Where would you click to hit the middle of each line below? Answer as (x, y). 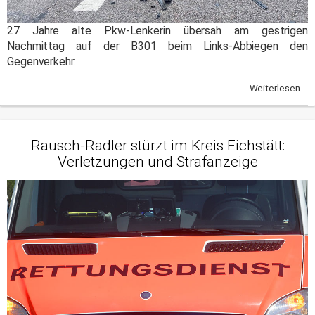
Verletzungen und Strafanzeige (157, 161)
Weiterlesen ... (278, 89)
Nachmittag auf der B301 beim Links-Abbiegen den (157, 46)
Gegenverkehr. (41, 61)
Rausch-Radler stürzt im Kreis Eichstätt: (157, 145)
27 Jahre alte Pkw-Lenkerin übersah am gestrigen (157, 30)
